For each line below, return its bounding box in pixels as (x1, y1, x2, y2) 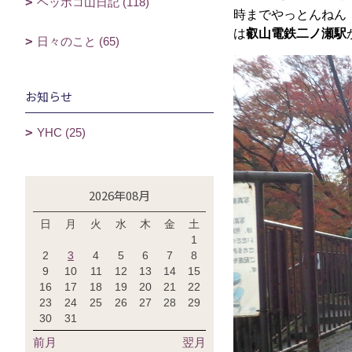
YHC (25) (37, 126, 86, 139)
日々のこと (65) (37, 35, 119, 48)
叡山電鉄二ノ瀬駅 (246, 27, 346, 40)
